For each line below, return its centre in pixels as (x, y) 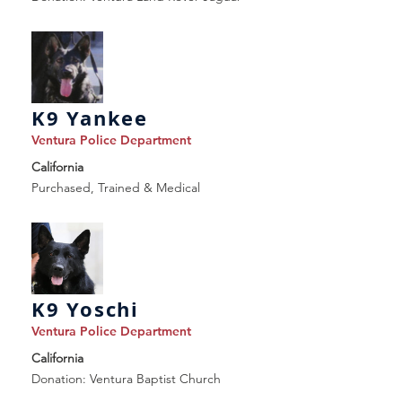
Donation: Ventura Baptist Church (126, 379)
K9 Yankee (90, 118)
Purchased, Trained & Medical (116, 188)
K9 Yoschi (85, 309)
